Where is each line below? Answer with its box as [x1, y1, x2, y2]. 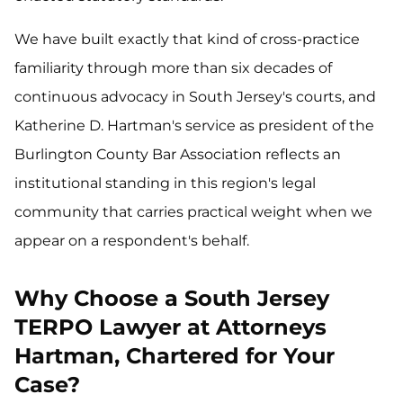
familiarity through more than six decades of [14, 59, 332, 76]
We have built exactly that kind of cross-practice [14, 31, 360, 48]
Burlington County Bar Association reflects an [14, 146, 341, 163]
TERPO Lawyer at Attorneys [14, 314, 327, 340]
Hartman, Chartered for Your [14, 343, 335, 369]
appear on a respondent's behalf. [14, 232, 249, 249]
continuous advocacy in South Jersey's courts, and [14, 88, 376, 105]
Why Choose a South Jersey [14, 285, 329, 311]
